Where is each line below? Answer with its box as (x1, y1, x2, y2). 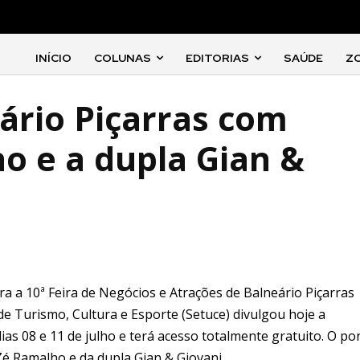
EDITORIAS (186, 51, 250, 65)
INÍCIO (35, 51, 72, 65)
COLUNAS (94, 51, 152, 65)
